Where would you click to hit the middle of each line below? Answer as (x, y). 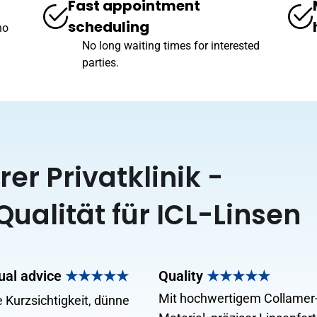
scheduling (109, 27)
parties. (101, 63)
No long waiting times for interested (171, 46)
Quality (183, 276)
